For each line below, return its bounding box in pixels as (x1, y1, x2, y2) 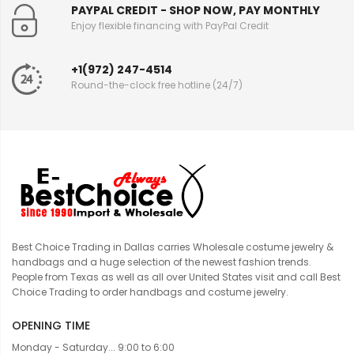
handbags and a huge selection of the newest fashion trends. (12, 255, 311, 269)
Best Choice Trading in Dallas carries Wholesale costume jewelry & (12, 240, 333, 254)
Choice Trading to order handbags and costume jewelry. (12, 285, 288, 299)
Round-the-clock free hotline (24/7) (71, 78, 243, 92)
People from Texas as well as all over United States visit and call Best (12, 270, 341, 284)
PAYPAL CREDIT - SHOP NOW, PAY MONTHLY (71, 2, 320, 19)
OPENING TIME (12, 318, 90, 334)
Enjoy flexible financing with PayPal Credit (71, 19, 269, 33)
